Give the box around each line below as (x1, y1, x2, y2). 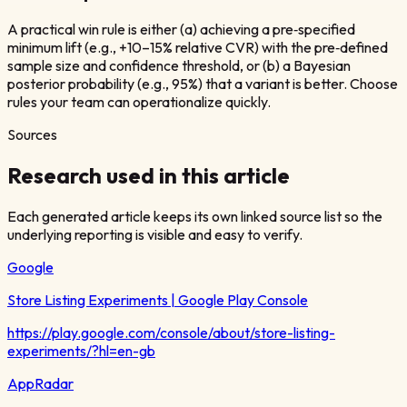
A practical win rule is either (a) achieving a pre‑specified (7, 19, 355, 38)
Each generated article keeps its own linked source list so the (7, 206, 382, 225)
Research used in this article (7, 161, 290, 189)
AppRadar (7, 373, 74, 392)
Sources (7, 124, 57, 144)
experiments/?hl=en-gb (7, 341, 155, 360)
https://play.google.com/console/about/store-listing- (7, 323, 335, 342)
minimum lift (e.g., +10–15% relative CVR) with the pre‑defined (7, 37, 388, 56)
